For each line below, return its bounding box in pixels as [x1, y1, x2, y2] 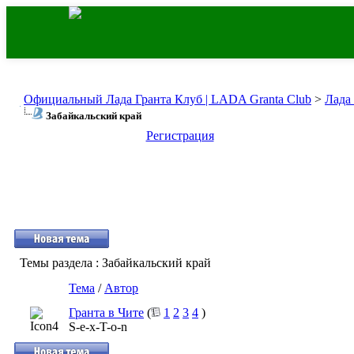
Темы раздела [20, 256, 92, 269]
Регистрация [145, 129, 214, 142]
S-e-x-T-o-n [69, 320, 127, 333]
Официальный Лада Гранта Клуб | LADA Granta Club [24, 92, 311, 106]
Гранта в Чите [69, 306, 144, 319]
